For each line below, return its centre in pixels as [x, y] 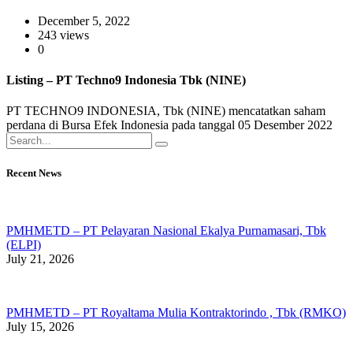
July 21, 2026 [40, 258]
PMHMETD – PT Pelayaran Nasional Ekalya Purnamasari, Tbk [166, 230]
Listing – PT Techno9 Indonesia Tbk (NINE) [126, 80]
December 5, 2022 [84, 20]
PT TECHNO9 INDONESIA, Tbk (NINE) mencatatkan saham [166, 111]
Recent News [34, 173]
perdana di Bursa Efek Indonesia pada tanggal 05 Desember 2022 [171, 125]
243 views [63, 35]
